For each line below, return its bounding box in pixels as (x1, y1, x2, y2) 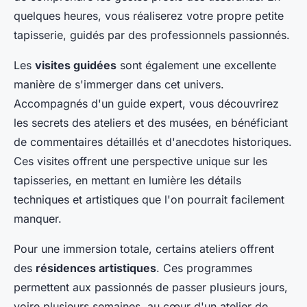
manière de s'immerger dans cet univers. (14, 77, 224, 92)
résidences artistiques (36, 261, 156, 275)
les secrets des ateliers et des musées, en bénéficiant (14, 116, 288, 130)
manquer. (14, 212, 62, 226)
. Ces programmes (156, 261, 252, 275)
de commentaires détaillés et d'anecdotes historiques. (14, 135, 292, 149)
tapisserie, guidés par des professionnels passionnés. (14, 28, 290, 42)
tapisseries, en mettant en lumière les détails (14, 173, 241, 188)
